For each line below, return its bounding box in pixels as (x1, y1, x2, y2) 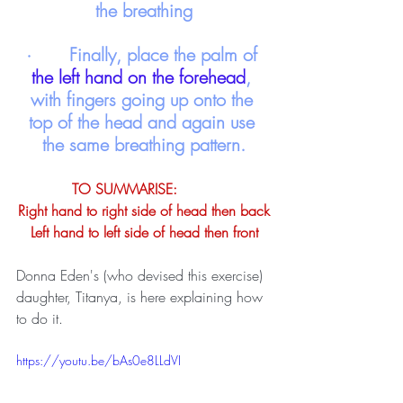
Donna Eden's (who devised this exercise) (16, 264, 267, 285)
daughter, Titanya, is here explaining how (16, 286, 267, 307)
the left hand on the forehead (31, 64, 246, 89)
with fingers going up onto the (30, 86, 258, 112)
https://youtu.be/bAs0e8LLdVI (16, 351, 181, 369)
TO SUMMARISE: (182, 178, 216, 199)
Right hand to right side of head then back (18, 200, 270, 220)
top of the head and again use (28, 109, 260, 134)
